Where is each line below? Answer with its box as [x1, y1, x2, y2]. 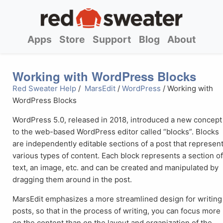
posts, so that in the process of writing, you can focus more [12, 206, 221, 216]
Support [93, 33, 131, 45]
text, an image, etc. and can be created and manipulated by [12, 163, 219, 173]
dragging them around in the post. [12, 175, 132, 185]
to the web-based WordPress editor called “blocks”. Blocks [12, 127, 220, 137]
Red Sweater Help [12, 84, 77, 94]
